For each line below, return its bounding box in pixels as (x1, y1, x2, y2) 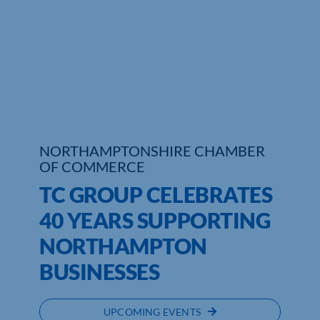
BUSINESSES (39, 258, 160, 284)
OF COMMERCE (39, 157, 145, 175)
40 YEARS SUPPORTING (39, 206, 271, 233)
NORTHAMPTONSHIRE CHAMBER (39, 141, 265, 159)
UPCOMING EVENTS (103, 305, 201, 318)
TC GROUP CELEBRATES (39, 181, 273, 207)
